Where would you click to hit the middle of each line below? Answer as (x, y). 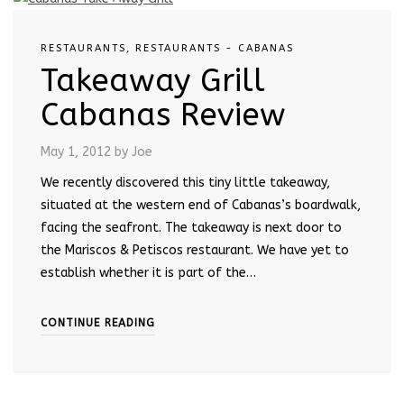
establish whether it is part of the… (148, 273)
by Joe (133, 152)
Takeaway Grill (153, 81)
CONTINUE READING (98, 323)
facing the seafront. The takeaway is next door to (191, 228)
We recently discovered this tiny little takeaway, (185, 183)
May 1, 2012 (76, 152)
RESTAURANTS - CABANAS (215, 49)
